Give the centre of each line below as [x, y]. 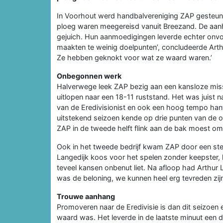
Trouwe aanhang [86, 196]
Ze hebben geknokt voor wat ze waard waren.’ [134, 57]
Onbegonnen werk [89, 76]
